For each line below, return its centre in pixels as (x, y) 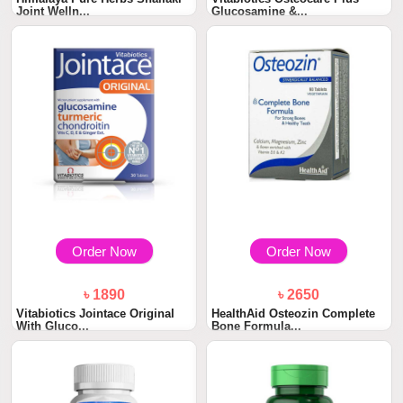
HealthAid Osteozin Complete (293, 313)
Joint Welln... (54, 11)
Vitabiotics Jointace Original (96, 313)
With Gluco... (53, 326)
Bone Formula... (256, 326)
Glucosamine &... (260, 11)
